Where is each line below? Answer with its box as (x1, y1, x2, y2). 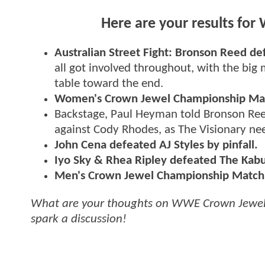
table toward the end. (54, 77, 163, 91)
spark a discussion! (31, 213, 127, 226)
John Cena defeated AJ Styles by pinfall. (54, 139, 258, 152)
